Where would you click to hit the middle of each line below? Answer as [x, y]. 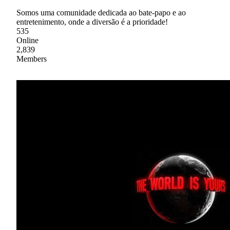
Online [27, 40]
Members [32, 59]
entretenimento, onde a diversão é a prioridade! [92, 22]
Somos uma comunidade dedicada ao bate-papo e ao [101, 12]
